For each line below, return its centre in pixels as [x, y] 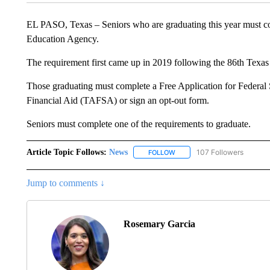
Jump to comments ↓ [65, 183]
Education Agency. [64, 39]
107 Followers [220, 152]
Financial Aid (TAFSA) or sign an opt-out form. [119, 100]
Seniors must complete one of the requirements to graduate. [138, 124]
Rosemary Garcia [159, 224]
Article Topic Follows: [66, 152]
